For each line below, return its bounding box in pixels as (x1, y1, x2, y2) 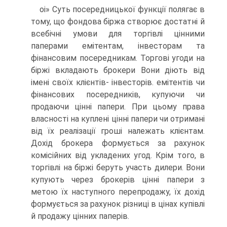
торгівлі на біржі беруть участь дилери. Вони (31, 163, 205, 172)
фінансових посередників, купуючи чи (31, 90, 205, 99)
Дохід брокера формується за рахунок (31, 138, 205, 148)
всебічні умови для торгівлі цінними (31, 29, 205, 39)
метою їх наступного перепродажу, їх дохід (31, 187, 205, 197)
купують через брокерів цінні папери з (31, 175, 205, 184)
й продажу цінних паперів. (31, 211, 129, 221)
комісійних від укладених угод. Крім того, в (31, 150, 205, 160)
